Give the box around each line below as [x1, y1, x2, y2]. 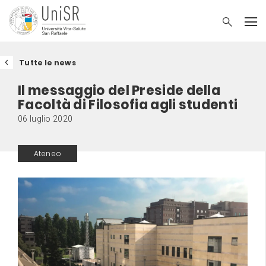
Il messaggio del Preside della [18, 81, 220, 100]
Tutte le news [19, 58, 76, 68]
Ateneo [33, 148, 62, 159]
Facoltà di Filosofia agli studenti [18, 96, 238, 114]
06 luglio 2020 [18, 114, 73, 123]
